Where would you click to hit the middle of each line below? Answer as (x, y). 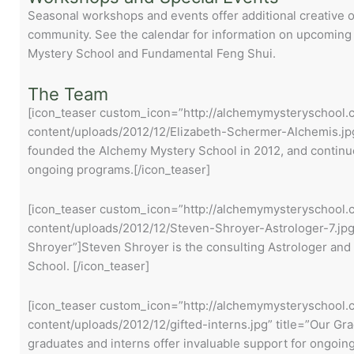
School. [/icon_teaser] (88, 265)
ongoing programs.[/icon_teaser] (119, 169)
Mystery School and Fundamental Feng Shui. (152, 54)
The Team (68, 94)
